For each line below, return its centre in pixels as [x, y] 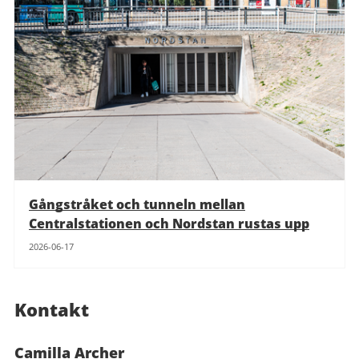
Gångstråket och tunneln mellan [137, 205]
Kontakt [52, 310]
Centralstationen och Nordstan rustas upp [169, 224]
